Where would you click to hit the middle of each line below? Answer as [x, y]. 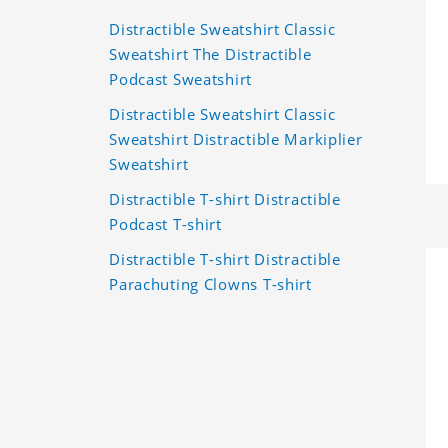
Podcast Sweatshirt [181, 78]
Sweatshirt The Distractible [210, 53]
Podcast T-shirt [165, 223]
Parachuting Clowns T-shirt [210, 283]
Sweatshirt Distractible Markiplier [236, 138]
